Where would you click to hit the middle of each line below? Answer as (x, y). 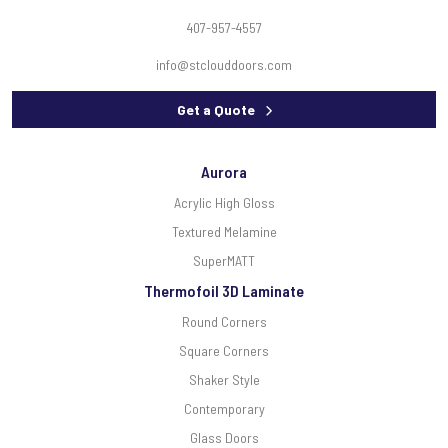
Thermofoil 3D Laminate (224, 290)
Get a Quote (215, 109)
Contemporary (224, 408)
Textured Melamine (224, 231)
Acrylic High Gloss (224, 202)
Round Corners (224, 321)
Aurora (224, 171)
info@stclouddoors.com (224, 64)
